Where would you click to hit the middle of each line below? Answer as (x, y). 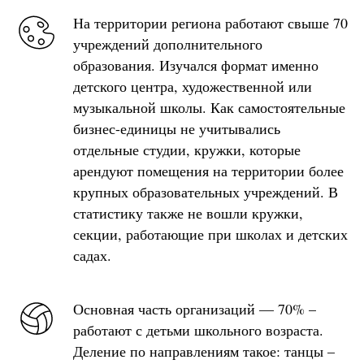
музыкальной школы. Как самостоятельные (209, 107)
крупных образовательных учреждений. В (206, 191)
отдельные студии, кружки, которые (187, 149)
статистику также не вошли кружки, (188, 212)
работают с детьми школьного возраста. (198, 329)
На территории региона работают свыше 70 (210, 22)
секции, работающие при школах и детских (210, 234)
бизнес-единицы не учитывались (177, 128)
